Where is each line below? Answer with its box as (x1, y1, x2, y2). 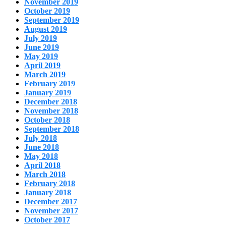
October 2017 (24, 215, 70, 224)
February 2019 (24, 79, 75, 88)
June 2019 (24, 43, 59, 52)
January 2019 (24, 88, 71, 97)
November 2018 (24, 106, 78, 116)
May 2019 (24, 52, 58, 61)
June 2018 (24, 143, 59, 152)
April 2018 (24, 161, 61, 170)
